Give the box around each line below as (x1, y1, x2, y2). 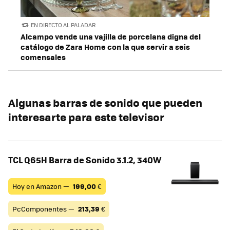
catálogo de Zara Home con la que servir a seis (21, 41, 190, 52)
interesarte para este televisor (8, 108, 164, 125)
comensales (21, 51, 66, 63)
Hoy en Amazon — (12, 181, 71, 191)
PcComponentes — (12, 203, 76, 214)
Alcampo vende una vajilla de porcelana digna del (21, 30, 201, 42)
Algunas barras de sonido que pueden (8, 94, 202, 110)
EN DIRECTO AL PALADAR (31, 21, 96, 29)
